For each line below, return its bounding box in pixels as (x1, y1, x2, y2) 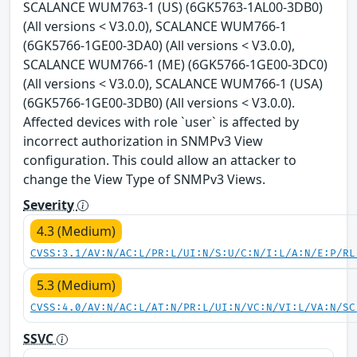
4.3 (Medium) (37, 222, 116, 240)
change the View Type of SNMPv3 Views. (23, 170, 265, 188)
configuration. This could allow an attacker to (23, 151, 296, 169)
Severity (23, 195, 77, 214)
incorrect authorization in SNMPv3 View (23, 131, 263, 150)
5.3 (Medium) (37, 276, 116, 294)
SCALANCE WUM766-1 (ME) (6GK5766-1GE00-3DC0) (23, 55, 328, 73)
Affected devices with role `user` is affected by (23, 112, 299, 131)
